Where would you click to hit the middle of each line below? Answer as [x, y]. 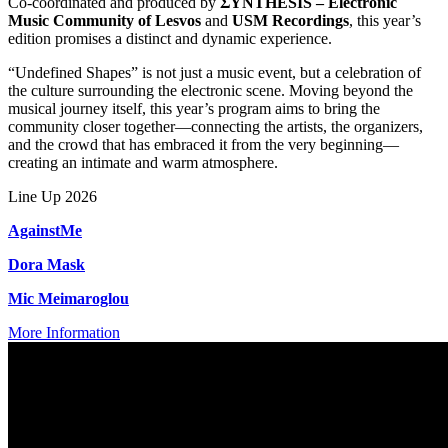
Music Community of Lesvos [104, 21]
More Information [64, 333]
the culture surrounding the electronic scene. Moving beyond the [210, 91]
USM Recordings [290, 21]
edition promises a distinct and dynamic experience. [170, 39]
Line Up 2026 [52, 197]
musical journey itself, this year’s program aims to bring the [194, 109]
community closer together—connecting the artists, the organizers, [215, 127]
